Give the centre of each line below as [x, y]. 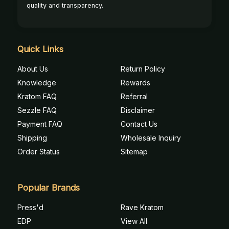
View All [134, 221]
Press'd [30, 207]
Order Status [39, 151]
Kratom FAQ [37, 96]
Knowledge [37, 82]
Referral [134, 96]
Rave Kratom [142, 207]
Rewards [135, 82]
